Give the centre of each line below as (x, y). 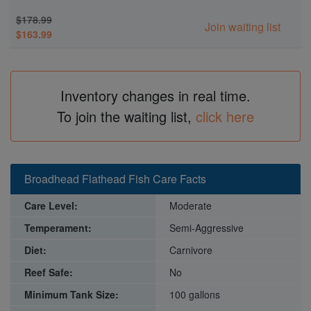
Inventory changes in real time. (155, 96)
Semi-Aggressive (207, 228)
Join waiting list (242, 27)
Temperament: (58, 228)
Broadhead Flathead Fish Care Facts (115, 179)
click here (225, 117)
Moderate (191, 206)
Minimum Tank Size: (72, 295)
